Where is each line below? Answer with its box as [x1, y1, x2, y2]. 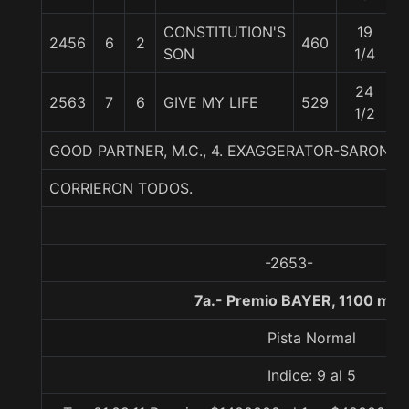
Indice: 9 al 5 [267, 366, 356, 384]
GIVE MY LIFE [163, 93, 258, 111]
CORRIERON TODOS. [49, 179, 193, 197]
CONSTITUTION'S [163, 23, 286, 41]
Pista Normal [267, 329, 356, 347]
